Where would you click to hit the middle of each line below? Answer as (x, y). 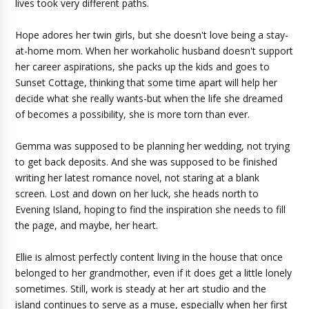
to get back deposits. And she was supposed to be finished (147, 162)
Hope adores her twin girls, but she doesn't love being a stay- (152, 35)
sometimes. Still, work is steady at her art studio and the (141, 289)
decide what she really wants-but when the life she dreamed (149, 98)
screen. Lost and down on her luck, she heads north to (137, 193)
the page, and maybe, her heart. (87, 225)
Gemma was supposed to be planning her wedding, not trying (153, 146)
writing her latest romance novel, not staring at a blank (138, 178)
